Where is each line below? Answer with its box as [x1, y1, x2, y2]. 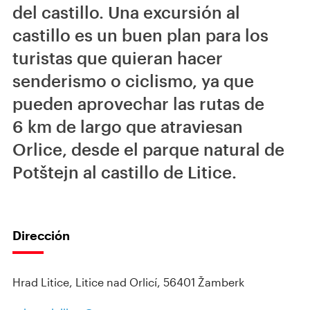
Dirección [12, 228, 70, 243]
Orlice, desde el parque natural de [12, 139, 284, 159]
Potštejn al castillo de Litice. [12, 162, 237, 182]
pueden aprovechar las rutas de [12, 93, 264, 113]
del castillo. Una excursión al [12, 2, 240, 22]
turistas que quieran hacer [12, 48, 223, 68]
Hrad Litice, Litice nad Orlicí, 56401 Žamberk [12, 275, 244, 289]
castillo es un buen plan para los [12, 25, 268, 45]
